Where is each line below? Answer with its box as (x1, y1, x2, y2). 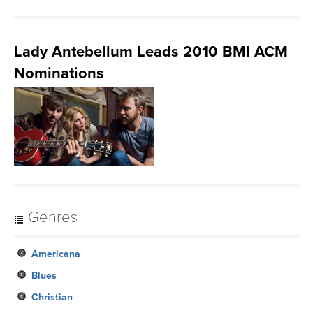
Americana (31, 248, 80, 260)
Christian (31, 291, 73, 303)
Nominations (14, 64, 104, 82)
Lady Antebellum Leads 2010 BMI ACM (14, 43, 288, 61)
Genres (24, 208, 78, 226)
